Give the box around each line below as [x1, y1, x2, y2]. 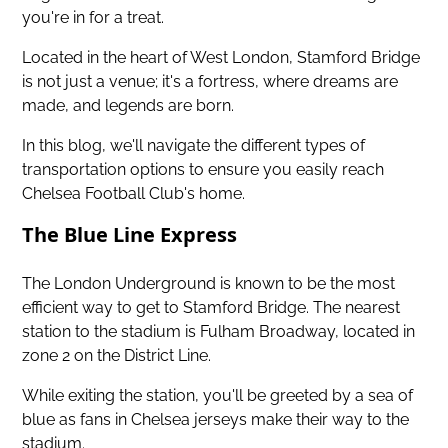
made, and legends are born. [22, 95, 235, 115]
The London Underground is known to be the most [22, 273, 396, 293]
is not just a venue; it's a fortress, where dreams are [22, 71, 399, 91]
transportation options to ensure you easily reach [22, 159, 385, 179]
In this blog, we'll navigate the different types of [22, 135, 366, 155]
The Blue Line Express [22, 220, 238, 248]
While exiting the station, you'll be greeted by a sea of [22, 385, 414, 405]
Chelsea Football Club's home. [22, 183, 246, 203]
